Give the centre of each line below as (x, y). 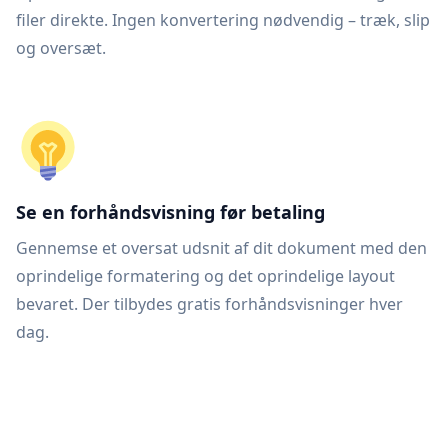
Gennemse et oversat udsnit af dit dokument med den (221, 248)
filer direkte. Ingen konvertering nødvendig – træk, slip (223, 20)
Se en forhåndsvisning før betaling (170, 212)
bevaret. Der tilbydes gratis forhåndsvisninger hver (209, 304)
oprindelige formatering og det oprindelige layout (205, 276)
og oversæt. (61, 48)
